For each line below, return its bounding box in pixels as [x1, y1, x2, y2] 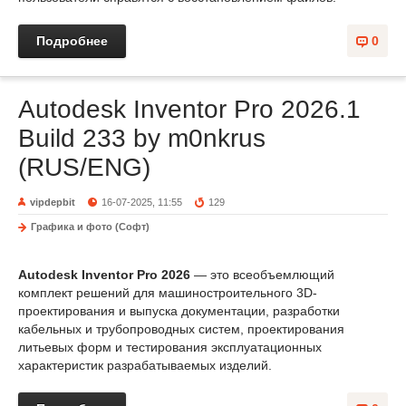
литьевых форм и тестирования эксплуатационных [18, 340, 322, 354]
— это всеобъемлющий [190, 267, 334, 282]
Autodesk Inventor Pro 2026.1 [18, 95, 361, 123]
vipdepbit [30, 197, 75, 208]
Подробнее [36, 34, 108, 48]
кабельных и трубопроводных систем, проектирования [18, 322, 344, 336]
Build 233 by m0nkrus [18, 124, 266, 152]
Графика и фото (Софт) [31, 221, 150, 232]
